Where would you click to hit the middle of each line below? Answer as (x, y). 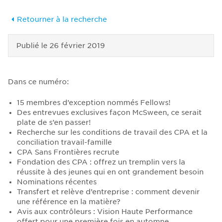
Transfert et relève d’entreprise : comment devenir (108, 192)
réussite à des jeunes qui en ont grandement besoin (110, 172)
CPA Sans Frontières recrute (68, 152)
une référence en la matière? (68, 202)
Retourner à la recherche (62, 20)
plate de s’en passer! (54, 123)
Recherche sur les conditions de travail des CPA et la (112, 133)
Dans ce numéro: (38, 82)
